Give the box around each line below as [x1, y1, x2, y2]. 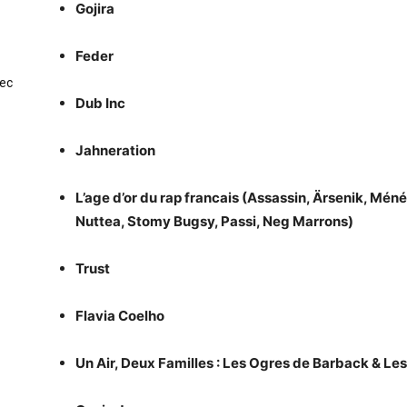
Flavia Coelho [75, 307, 164, 324]
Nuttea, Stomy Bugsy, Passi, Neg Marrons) [75, 213, 353, 230]
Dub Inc [75, 94, 125, 112]
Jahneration [75, 142, 155, 159]
